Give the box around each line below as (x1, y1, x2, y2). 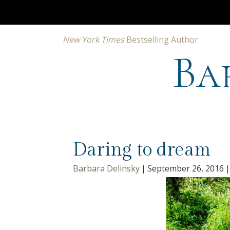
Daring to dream (73, 139, 210, 161)
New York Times (63, 34, 124, 45)
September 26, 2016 (147, 163, 224, 174)
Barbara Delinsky (73, 163, 140, 174)
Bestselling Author (124, 34, 198, 45)
